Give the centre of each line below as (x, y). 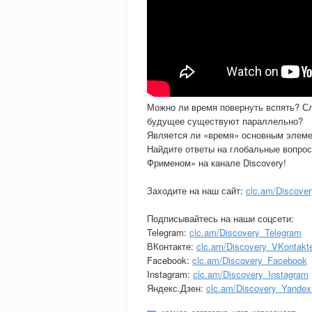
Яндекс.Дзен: (177, 288)
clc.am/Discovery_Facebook (250, 260)
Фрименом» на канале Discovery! (217, 163)
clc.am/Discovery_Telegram (245, 232)
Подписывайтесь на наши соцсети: (220, 218)
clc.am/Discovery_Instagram (251, 274)
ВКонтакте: (172, 246)
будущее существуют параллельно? (225, 121)
